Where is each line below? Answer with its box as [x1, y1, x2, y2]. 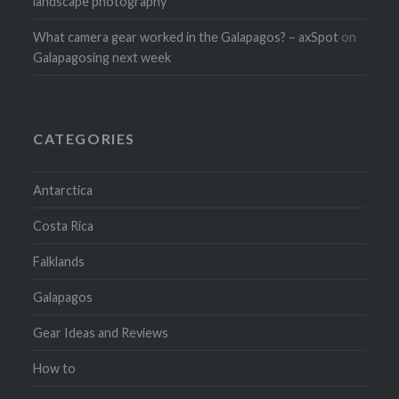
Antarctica [33, 182, 94, 198]
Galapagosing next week [33, 49, 172, 65]
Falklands [33, 253, 85, 269]
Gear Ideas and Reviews [33, 324, 169, 340]
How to [33, 360, 77, 376]
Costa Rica [33, 217, 94, 233]
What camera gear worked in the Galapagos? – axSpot [33, 28, 339, 45]
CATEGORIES [33, 129, 136, 147]
